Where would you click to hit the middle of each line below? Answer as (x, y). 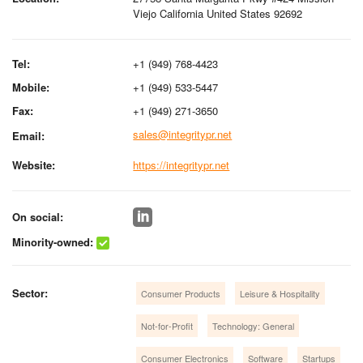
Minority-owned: (53, 241)
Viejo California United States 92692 (218, 13)
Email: (28, 135)
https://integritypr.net (181, 164)
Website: (34, 164)
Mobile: (31, 87)
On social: (38, 216)
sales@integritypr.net (183, 134)
